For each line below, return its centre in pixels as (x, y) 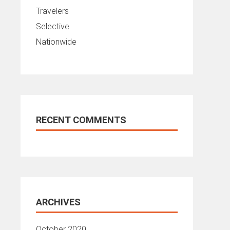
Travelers (52, 11)
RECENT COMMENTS (81, 120)
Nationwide (56, 42)
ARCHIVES (58, 202)
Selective (53, 26)
